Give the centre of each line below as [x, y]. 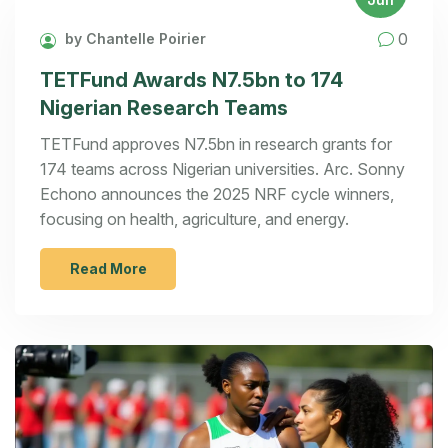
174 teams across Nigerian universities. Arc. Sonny [222, 168]
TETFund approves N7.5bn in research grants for [216, 143]
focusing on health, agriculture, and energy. [194, 218]
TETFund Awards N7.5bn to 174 [191, 79]
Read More [108, 268]
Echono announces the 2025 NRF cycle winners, [217, 193]
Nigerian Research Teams [164, 107]
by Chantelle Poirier [133, 39]
